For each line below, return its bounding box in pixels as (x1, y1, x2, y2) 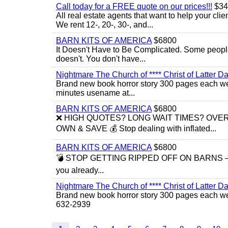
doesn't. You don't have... (56, 54, 146, 63)
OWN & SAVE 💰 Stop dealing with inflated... (56, 124, 216, 133)
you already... (56, 166, 104, 175)
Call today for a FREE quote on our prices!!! (56, 2, 212, 11)
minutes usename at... (56, 89, 135, 97)
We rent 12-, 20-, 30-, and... (56, 20, 153, 29)
